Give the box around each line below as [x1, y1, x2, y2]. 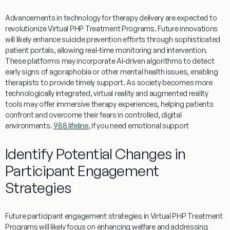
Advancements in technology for [5, 13, 113, 23]
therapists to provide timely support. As [5, 78, 137, 87]
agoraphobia [49, 67, 91, 76]
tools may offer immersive [5, 100, 91, 109]
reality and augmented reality [113, 89, 208, 98]
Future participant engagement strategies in [5, 212, 150, 221]
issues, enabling [164, 67, 218, 76]
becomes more [161, 78, 213, 87]
